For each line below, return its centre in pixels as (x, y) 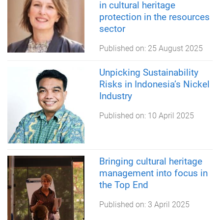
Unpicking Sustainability (149, 72)
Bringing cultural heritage (151, 162)
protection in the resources (154, 17)
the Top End (124, 185)
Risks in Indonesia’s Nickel (154, 84)
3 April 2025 (168, 205)
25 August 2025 (175, 48)
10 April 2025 (171, 115)
